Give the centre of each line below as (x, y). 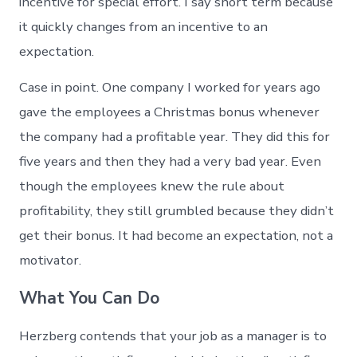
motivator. (51, 260)
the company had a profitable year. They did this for (175, 136)
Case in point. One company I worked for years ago (170, 87)
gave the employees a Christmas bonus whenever (170, 112)
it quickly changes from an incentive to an (144, 27)
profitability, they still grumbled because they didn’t (177, 210)
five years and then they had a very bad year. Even (171, 161)
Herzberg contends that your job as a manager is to (173, 335)
